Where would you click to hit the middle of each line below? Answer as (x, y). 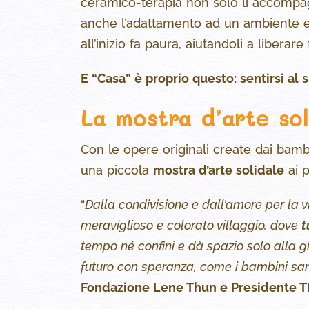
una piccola (117, 170)
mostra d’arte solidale (219, 170)
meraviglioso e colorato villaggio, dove (191, 226)
